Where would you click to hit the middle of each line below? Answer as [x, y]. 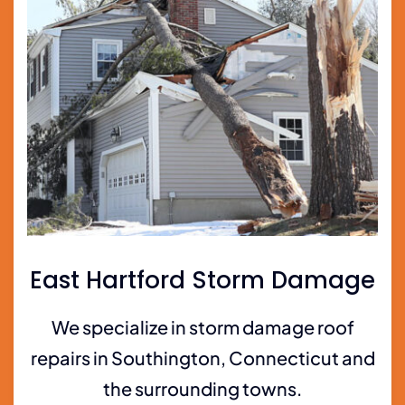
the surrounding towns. [202, 388]
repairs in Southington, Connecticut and [202, 357]
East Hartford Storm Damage [202, 280]
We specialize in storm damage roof [202, 326]
